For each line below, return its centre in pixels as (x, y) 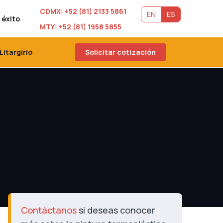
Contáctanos (49, 210)
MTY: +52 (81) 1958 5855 (80, 27)
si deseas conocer (116, 210)
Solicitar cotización (120, 52)
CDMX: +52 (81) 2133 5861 (83, 11)
